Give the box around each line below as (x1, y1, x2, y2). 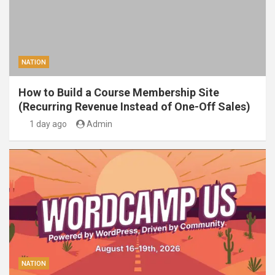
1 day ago (29, 119, 67, 130)
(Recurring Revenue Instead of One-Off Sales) (18, 100, 250, 114)
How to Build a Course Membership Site (18, 86, 219, 99)
